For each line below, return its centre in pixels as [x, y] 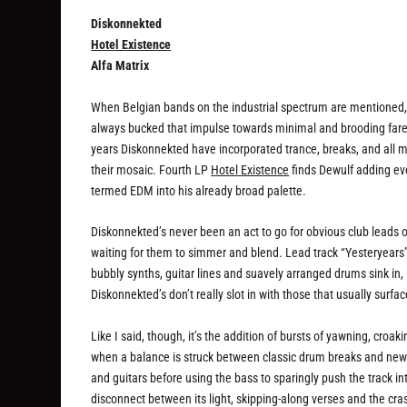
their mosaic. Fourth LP [151, 169]
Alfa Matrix [120, 66]
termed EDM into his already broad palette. [199, 190]
